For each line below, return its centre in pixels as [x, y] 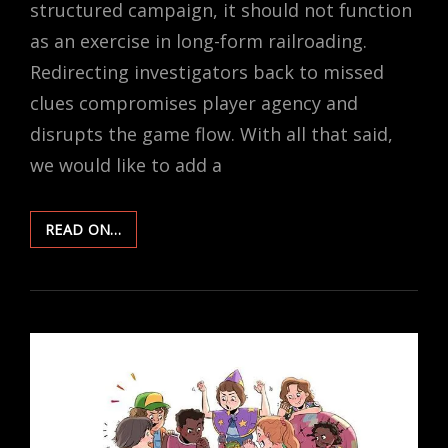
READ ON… [83, 229]
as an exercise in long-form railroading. [198, 40]
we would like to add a [126, 164]
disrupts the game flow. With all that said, [211, 133]
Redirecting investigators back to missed [207, 71]
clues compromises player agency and [194, 102]
